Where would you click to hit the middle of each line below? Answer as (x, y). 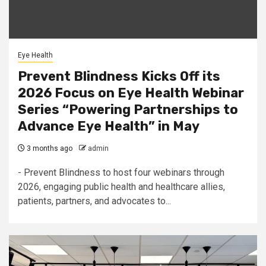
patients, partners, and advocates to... (94, 201)
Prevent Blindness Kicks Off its (119, 76)
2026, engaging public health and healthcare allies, (121, 187)
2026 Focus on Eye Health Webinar (131, 93)
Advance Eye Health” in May (109, 126)
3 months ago (49, 148)
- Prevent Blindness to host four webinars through (121, 172)
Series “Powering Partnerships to (128, 110)
